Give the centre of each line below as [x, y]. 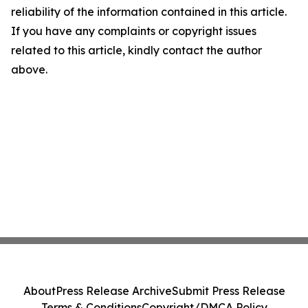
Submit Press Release [228, 291]
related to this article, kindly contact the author [136, 50]
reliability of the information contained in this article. [149, 12]
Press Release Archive [113, 291]
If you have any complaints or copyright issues [134, 31]
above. [29, 69]
